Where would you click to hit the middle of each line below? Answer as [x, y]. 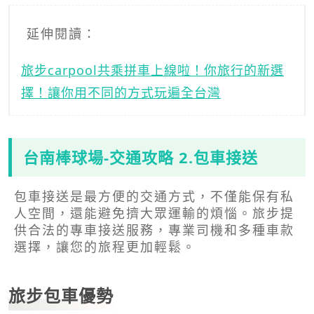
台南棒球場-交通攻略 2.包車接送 [141, 157]
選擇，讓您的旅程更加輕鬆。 [105, 246]
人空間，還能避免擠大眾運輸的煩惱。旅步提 [154, 213]
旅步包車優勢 [61, 295]
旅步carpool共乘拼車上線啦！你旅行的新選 [152, 70]
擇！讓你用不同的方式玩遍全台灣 [121, 92]
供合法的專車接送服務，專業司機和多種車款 [154, 230]
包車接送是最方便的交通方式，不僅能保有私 [154, 196]
